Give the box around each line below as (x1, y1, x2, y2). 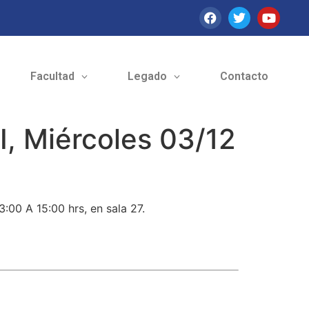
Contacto (219, 70, 268, 83)
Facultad (30, 70, 74, 83)
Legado (127, 70, 167, 83)
